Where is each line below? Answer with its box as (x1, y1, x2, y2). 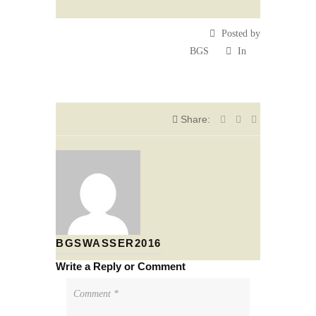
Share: (178, 114, 213, 125)
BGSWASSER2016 (56, 237, 162, 249)
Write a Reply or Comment (56, 260, 186, 272)
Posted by (219, 28, 260, 39)
